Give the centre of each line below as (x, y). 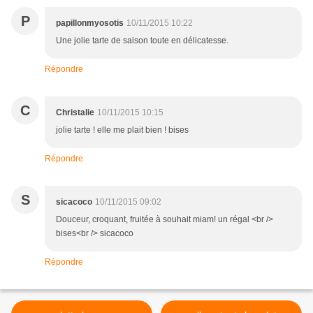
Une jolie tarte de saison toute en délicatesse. (142, 41)
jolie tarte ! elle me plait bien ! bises (122, 130)
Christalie (75, 113)
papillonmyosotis (90, 23)
